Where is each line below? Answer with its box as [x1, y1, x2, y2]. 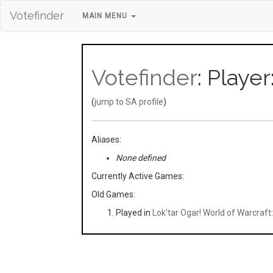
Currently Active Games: [91, 171, 185, 181]
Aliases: [91, 135, 122, 144]
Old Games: [91, 190, 136, 199]
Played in [116, 208, 153, 218]
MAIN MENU [82, 12, 130, 20]
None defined [116, 153, 166, 163]
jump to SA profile [94, 97, 164, 107]
